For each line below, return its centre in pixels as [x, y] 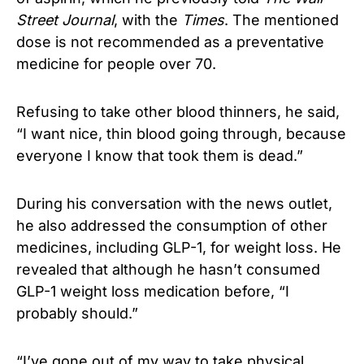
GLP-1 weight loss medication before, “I [153, 291]
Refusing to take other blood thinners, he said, [178, 112]
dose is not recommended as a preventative [170, 42]
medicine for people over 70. [116, 64]
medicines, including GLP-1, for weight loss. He [179, 247]
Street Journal [65, 20]
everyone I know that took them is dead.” [160, 156]
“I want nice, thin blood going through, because [181, 134]
